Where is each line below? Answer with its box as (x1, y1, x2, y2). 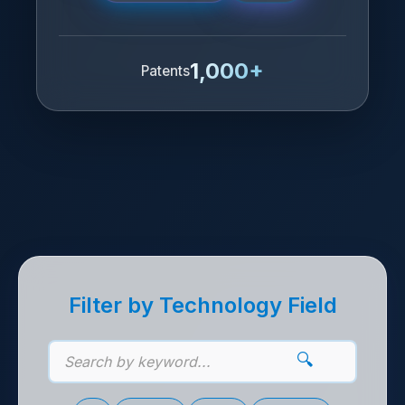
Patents (141, 62, 190, 80)
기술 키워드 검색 (47, 362, 157, 381)
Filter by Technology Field (68, 292, 337, 318)
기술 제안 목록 (17, 226, 135, 248)
